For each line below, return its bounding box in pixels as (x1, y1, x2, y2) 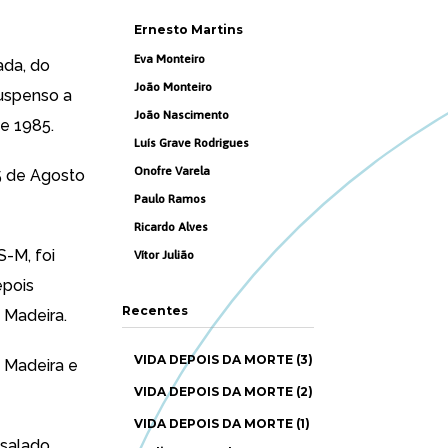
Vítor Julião (134, 248, 194, 262)
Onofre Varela (134, 164, 210, 178)
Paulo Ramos (134, 192, 206, 206)
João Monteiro (134, 80, 212, 94)
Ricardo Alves (134, 220, 208, 234)
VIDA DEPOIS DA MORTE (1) (134, 416, 310, 431)
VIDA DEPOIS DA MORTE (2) (134, 384, 313, 399)
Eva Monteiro (134, 52, 205, 66)
